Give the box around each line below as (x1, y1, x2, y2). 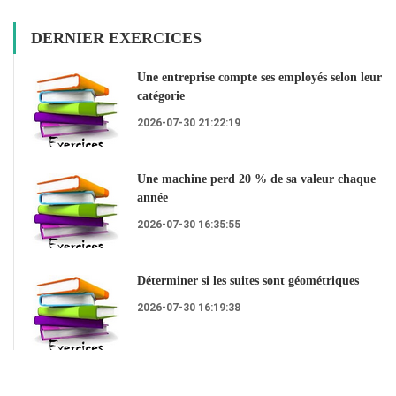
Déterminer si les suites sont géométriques (137, 274, 359, 288)
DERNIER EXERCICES (31, 29, 202, 48)
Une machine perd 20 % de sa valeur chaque (137, 172, 376, 187)
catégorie (137, 89, 185, 103)
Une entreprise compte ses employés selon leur (137, 71, 382, 85)
